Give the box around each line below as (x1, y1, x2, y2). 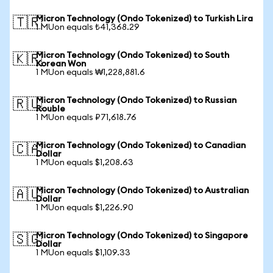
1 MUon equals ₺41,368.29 (36, 23, 140, 32)
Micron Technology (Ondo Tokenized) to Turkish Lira (36, 15, 253, 23)
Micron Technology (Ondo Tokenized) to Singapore (36, 232, 248, 240)
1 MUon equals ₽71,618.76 (36, 113, 136, 122)
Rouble (36, 105, 65, 113)
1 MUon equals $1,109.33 (36, 249, 130, 257)
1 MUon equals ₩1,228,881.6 (36, 68, 145, 77)
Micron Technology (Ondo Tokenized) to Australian (36, 186, 249, 195)
